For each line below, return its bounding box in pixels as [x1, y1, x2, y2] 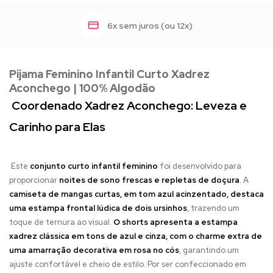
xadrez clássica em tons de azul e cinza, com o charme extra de [9, 230, 262, 241]
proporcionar [9, 174, 59, 185]
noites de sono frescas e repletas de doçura [59, 174, 239, 185]
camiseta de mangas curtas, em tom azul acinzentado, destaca [9, 188, 264, 199]
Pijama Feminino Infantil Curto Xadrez [9, 66, 210, 81]
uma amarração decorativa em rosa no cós [9, 244, 179, 255]
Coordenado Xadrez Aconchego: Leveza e [9, 97, 247, 113]
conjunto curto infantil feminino [30, 160, 158, 171]
